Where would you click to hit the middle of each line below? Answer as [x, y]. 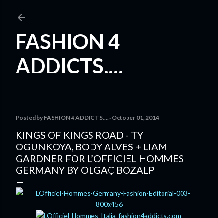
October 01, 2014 [136, 118]
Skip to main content [109, 12]
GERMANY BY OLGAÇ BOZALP [85, 170]
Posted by [30, 118]
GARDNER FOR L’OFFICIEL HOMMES [100, 158]
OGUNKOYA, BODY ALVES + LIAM [91, 146]
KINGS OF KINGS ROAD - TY [79, 135]
